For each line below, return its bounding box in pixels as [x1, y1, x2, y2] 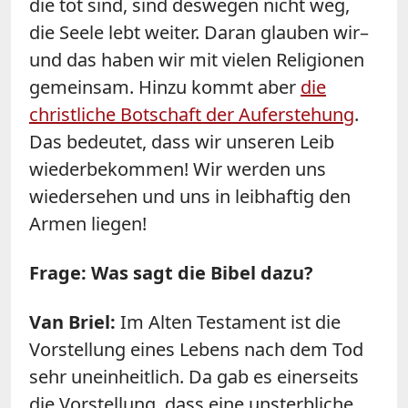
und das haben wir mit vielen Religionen [29, 46, 364, 72]
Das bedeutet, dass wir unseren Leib [29, 128, 334, 154]
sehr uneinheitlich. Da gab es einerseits [29, 363, 359, 389]
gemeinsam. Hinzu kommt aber [29, 74, 301, 99]
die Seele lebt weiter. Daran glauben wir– [29, 19, 369, 45]
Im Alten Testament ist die [116, 309, 341, 334]
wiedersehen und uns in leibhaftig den [29, 183, 351, 209]
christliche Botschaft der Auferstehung [29, 101, 354, 127]
